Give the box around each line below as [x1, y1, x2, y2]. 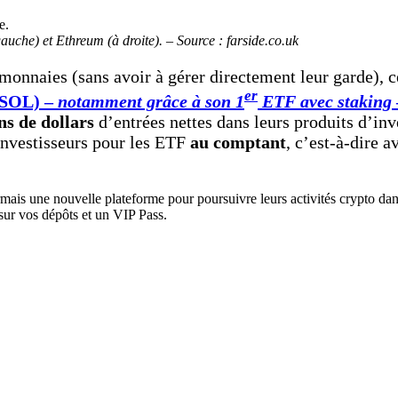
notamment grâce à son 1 [58, 92, 244, 112]
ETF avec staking [258, 92, 392, 112]
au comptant [190, 132, 286, 153]
